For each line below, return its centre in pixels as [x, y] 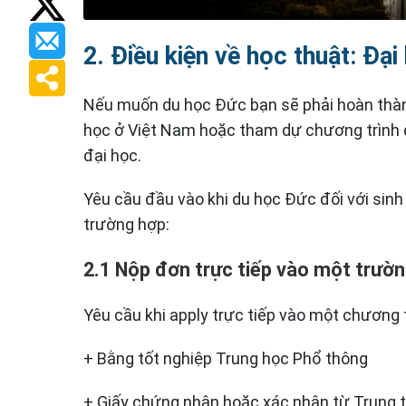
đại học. [112, 156]
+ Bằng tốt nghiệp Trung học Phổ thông [226, 359]
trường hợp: [126, 225]
